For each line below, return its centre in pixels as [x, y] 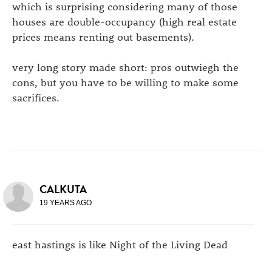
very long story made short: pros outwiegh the [125, 66]
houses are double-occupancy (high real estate [124, 21]
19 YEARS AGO [66, 202]
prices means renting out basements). [103, 36]
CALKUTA [63, 189]
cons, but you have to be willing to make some [125, 82]
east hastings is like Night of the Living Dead [120, 244]
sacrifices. [36, 97]
